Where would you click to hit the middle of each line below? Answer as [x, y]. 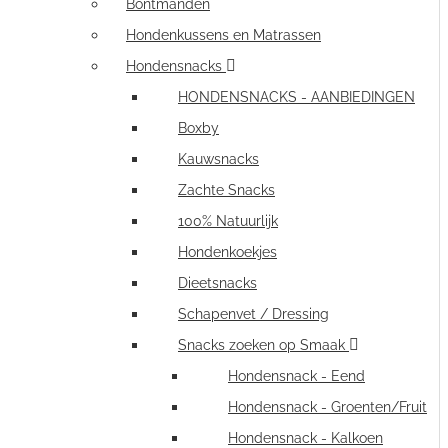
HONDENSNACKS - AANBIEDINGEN [296, 97]
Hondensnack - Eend [296, 376]
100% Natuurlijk [228, 221]
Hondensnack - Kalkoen [305, 438]
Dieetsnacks [217, 283]
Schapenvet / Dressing [253, 314]
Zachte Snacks [226, 190]
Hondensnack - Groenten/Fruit [327, 407]
